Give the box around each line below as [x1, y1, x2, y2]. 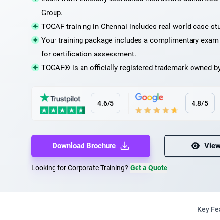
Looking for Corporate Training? [31, 164, 128, 172]
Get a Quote [130, 164, 167, 172]
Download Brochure [52, 141, 116, 150]
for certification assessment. [41, 50, 136, 58]
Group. [41, 8, 63, 17]
